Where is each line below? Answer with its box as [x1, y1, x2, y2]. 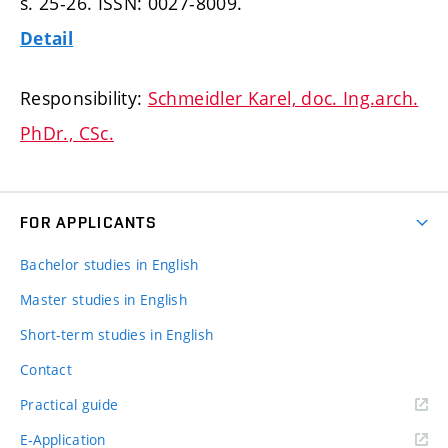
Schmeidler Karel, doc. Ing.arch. [147, 86, 419, 111]
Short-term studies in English [20, 325, 214, 345]
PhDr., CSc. [20, 121, 114, 146]
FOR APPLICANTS [20, 213, 157, 233]
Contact [20, 360, 72, 380]
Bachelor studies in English [20, 255, 199, 275]
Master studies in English [20, 290, 187, 310]
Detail [20, 27, 74, 51]
